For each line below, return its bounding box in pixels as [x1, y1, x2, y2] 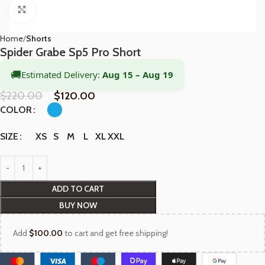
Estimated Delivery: [21, 69, 102, 80]
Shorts [26, 33, 51, 44]
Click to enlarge [35, 5, 88, 14]
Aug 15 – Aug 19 [102, 69, 173, 80]
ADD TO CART [52, 183, 104, 194]
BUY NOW [59, 200, 97, 211]
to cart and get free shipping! [63, 228, 168, 238]
